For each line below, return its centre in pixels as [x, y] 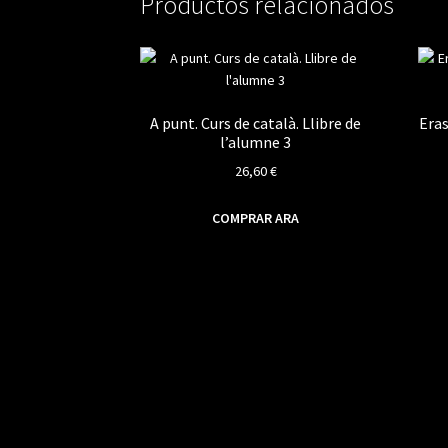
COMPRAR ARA [256, 218]
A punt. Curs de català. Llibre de [256, 122]
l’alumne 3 [256, 141]
